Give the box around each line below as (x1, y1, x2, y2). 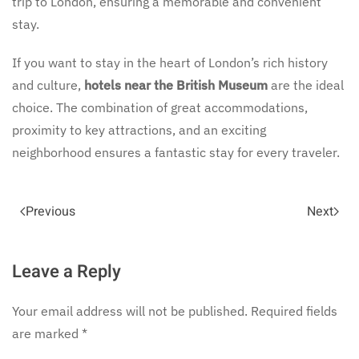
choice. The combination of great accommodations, (12, 99, 308, 115)
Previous (26, 201, 75, 221)
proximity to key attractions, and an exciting (12, 121, 266, 138)
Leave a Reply (12, 258, 121, 284)
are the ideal (268, 76, 344, 93)
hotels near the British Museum (84, 76, 268, 93)
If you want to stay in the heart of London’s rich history (12, 54, 328, 71)
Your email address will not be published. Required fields (12, 302, 337, 319)
